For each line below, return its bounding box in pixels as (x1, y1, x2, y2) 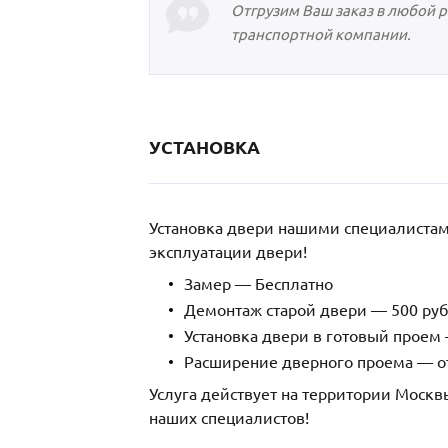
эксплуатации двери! (149, 243, 307, 262)
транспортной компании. (231, 26, 411, 44)
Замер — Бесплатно (184, 275, 333, 294)
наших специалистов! (149, 409, 309, 428)
